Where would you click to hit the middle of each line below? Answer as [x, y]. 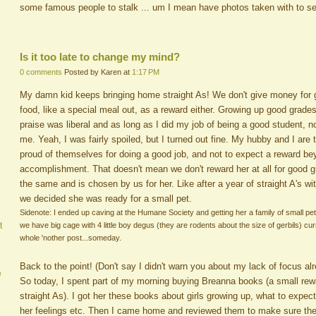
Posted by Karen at [98, 72]
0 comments [41, 72]
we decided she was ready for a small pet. [106, 198]
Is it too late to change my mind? [100, 56]
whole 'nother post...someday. [71, 237]
